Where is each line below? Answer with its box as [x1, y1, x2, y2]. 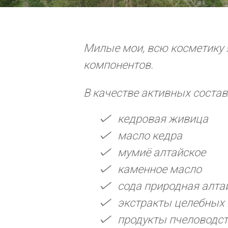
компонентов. [83, 58, 154, 71]
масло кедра [118, 129, 183, 142]
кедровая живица [118, 112, 209, 125]
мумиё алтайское [118, 146, 206, 159]
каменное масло [118, 162, 202, 176]
